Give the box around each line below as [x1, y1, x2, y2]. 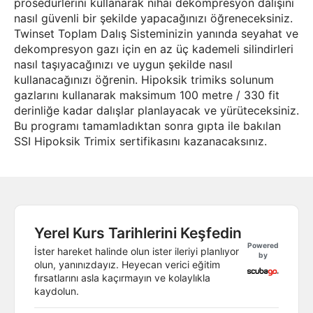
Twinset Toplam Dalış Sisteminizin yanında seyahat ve [14, 26, 298, 41]
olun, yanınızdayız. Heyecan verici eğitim [34, 258, 220, 270]
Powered [247, 240, 279, 249]
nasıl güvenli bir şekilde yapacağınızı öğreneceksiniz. [14, 10, 293, 25]
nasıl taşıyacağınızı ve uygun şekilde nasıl [14, 57, 233, 71]
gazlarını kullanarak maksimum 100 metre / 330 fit [14, 87, 279, 102]
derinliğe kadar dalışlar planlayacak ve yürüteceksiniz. [14, 103, 299, 117]
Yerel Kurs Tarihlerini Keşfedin [34, 224, 242, 242]
